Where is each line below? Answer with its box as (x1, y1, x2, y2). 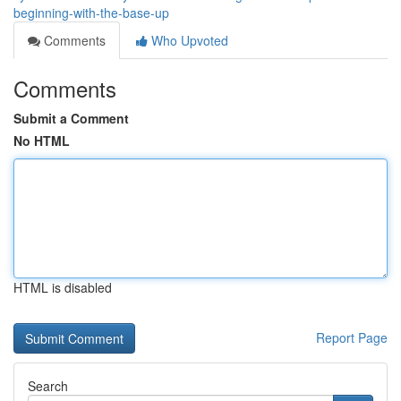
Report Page (316, 328, 388, 346)
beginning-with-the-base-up (13, 4, 169, 21)
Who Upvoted (148, 31, 228, 49)
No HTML (13, 132, 70, 149)
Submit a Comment (13, 109, 129, 127)
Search (28, 377, 68, 395)
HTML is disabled (13, 278, 112, 296)
